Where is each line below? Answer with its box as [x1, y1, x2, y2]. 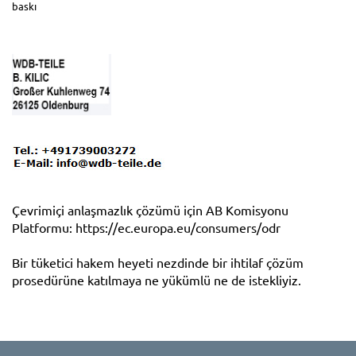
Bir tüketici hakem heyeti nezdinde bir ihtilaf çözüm [12, 253, 304, 270]
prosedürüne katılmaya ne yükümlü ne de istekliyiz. [12, 271, 301, 288]
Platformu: [12, 219, 75, 235]
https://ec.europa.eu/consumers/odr [75, 219, 281, 235]
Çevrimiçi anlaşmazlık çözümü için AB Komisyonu [12, 201, 288, 218]
